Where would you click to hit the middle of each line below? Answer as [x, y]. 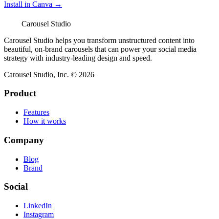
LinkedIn [38, 206]
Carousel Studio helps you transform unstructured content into [99, 40]
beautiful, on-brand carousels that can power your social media [100, 49]
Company [24, 140]
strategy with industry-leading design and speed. [78, 58]
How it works [45, 121]
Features [36, 112]
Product [20, 93]
